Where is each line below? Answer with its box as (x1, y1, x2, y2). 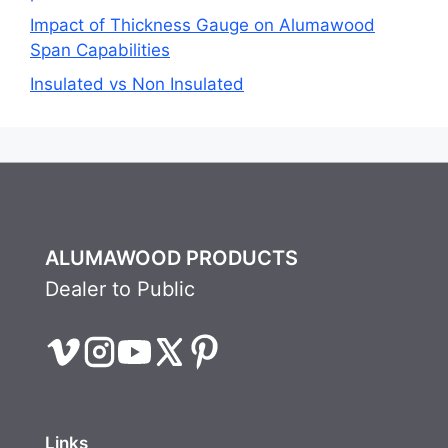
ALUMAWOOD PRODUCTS (44, 245, 298, 270)
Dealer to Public (44, 276, 195, 301)
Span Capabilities (30, 40, 170, 61)
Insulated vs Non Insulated (30, 73, 244, 94)
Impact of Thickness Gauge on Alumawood (30, 15, 375, 36)
